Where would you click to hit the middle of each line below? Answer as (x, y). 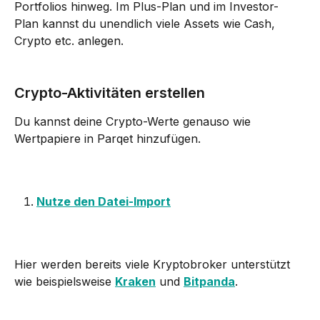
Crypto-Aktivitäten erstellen (110, 92)
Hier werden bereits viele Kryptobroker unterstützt (154, 265)
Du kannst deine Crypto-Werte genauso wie (134, 121)
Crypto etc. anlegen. (69, 40)
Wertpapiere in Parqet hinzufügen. (107, 138)
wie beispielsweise (65, 282)
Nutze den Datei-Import (104, 201)
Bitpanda (209, 282)
